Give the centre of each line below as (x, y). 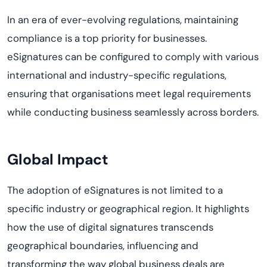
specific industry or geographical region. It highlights (128, 209)
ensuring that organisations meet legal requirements (129, 94)
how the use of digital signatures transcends (110, 227)
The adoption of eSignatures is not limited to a (115, 190)
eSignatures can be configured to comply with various (133, 57)
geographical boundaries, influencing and (103, 246)
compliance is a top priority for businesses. (107, 38)
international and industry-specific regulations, (117, 75)
